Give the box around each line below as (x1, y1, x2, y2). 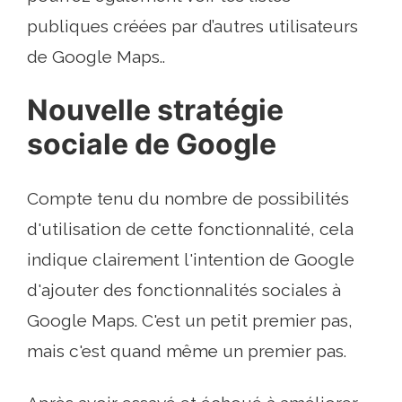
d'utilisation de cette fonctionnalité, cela (27, 219, 354, 240)
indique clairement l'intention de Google (27, 249, 354, 270)
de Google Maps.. (27, 47, 165, 67)
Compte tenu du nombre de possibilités (27, 188, 349, 209)
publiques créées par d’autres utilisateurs (27, 16, 358, 37)
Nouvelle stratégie (27, 92, 284, 128)
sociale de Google (27, 127, 276, 162)
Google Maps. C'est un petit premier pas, (27, 310, 353, 331)
